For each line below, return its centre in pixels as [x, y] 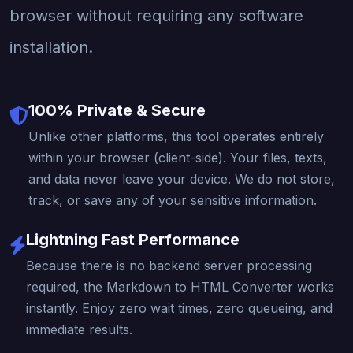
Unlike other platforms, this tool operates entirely [176, 136]
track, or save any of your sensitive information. [173, 200]
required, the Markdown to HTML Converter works [180, 286]
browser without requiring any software [156, 15]
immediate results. [79, 329]
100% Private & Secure [117, 110]
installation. [51, 47]
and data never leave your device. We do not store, [182, 178]
